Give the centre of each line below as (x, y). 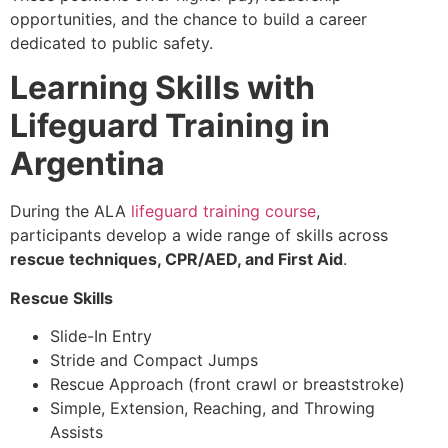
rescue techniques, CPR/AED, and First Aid (176, 259)
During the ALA (70, 211)
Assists (76, 431)
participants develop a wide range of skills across (199, 235)
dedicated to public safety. (111, 42)
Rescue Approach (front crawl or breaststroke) (227, 383)
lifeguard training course (223, 211)
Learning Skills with (162, 88)
